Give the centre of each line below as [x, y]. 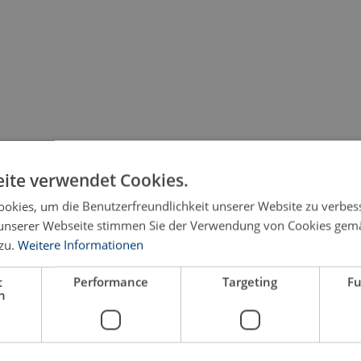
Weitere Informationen [81, 245]
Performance [111, 282]
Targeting [250, 282]
